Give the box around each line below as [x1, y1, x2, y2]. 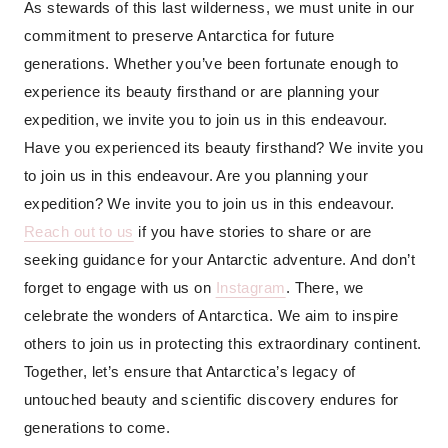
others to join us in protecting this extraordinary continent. [24, 335, 422, 353]
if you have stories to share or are [133, 223, 372, 241]
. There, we [285, 279, 364, 297]
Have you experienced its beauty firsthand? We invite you [24, 139, 424, 157]
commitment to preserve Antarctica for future [24, 27, 335, 45]
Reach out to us [24, 223, 134, 241]
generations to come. [24, 419, 170, 437]
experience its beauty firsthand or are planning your [24, 83, 380, 101]
